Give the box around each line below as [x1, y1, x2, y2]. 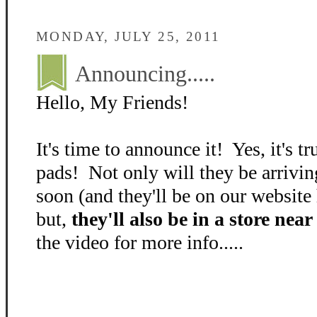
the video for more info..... [36, 231, 243, 253]
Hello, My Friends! [36, 91, 188, 113]
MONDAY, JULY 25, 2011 [36, 29, 221, 44]
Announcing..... [75, 62, 215, 86]
